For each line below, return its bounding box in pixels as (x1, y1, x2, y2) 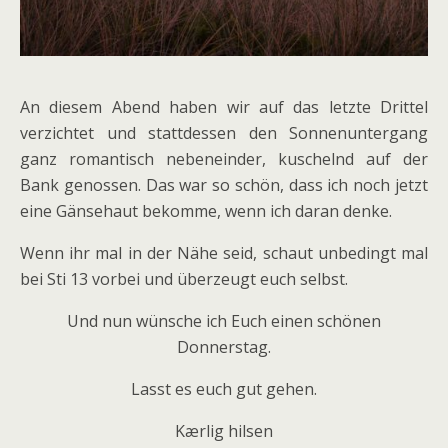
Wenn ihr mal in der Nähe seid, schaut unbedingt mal (20, 242, 428, 265)
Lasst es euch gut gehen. (131, 378, 317, 401)
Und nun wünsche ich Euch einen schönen (67, 310, 381, 333)
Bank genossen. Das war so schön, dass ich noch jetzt (20, 174, 428, 197)
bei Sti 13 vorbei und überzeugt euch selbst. (20, 268, 348, 291)
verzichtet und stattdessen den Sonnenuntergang (20, 122, 428, 145)
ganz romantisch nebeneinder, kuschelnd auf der (20, 148, 428, 171)
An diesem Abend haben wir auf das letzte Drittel (20, 96, 428, 119)
